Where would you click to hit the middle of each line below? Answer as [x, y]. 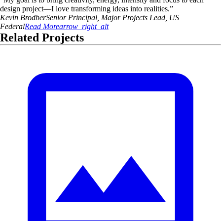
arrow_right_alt [84, 26]
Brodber [33, 18]
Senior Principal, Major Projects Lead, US [112, 18]
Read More [42, 26]
